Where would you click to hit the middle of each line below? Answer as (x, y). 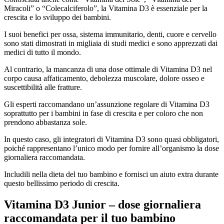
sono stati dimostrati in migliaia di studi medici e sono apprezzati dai (111, 43)
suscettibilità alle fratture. (43, 87)
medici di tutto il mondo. (42, 52)
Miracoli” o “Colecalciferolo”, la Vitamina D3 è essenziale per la (106, 8)
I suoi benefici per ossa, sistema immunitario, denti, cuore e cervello (110, 34)
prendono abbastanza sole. (45, 122)
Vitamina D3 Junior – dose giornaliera (102, 205)
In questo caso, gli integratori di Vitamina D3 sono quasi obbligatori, (111, 139)
